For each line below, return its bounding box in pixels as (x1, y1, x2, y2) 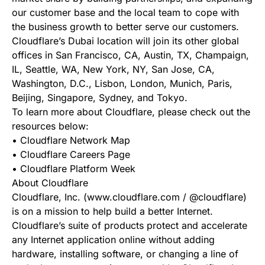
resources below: (12, 120, 89, 132)
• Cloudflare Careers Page (12, 148, 130, 160)
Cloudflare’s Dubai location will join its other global (12, 35, 239, 47)
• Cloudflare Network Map (12, 134, 130, 146)
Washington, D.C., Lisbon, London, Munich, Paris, (12, 77, 232, 89)
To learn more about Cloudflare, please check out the (12, 106, 250, 118)
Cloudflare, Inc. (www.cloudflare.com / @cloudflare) (12, 191, 247, 203)
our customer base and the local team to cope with (12, 7, 239, 18)
